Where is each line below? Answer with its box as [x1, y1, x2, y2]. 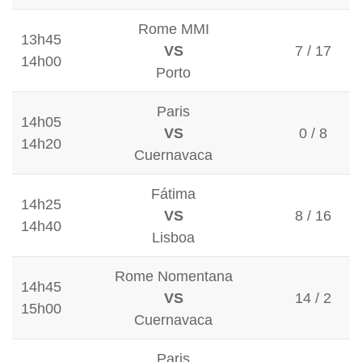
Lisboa [152, 229, 195, 246]
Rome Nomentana [114, 267, 233, 285]
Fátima [151, 185, 196, 203]
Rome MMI [137, 20, 209, 38]
